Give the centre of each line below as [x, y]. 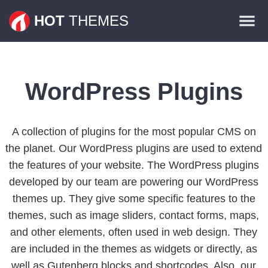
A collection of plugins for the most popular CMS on [134, 132]
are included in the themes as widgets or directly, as [134, 249]
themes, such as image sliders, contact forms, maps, [134, 215]
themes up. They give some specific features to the [134, 199]
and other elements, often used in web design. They [134, 232]
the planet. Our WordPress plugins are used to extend [134, 148]
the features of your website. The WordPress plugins [134, 165]
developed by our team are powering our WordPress [134, 182]
